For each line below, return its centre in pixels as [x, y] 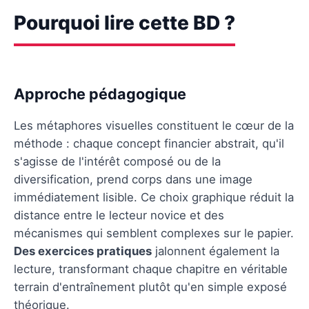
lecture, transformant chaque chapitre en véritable [151, 269]
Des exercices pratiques [83, 251]
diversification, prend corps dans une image [133, 179]
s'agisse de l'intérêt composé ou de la [117, 161]
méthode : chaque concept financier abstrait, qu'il [149, 143]
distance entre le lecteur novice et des [119, 215]
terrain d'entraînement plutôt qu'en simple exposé [150, 287]
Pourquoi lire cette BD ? [124, 22]
